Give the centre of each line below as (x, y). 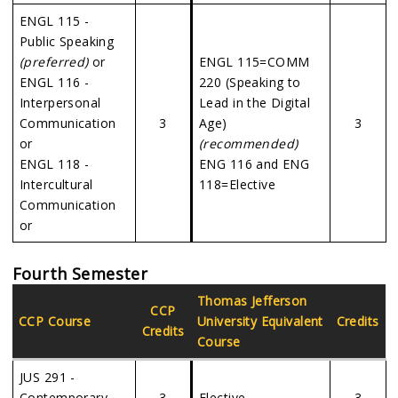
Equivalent (290, 321)
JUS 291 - (48, 377)
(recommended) (249, 143)
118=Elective (238, 184)
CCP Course (55, 321)
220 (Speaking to (250, 82)
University (227, 321)
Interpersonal (60, 103)
